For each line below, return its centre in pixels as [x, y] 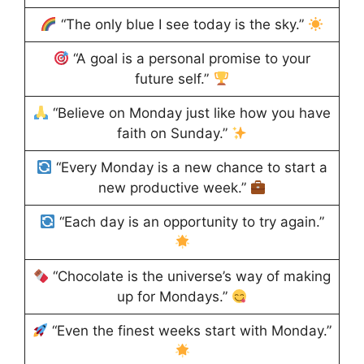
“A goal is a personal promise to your [190, 59]
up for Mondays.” [174, 297]
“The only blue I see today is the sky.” [182, 25]
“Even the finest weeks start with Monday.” [190, 331]
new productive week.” [174, 188]
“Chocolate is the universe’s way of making [190, 277]
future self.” [174, 79]
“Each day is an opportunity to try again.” [190, 222]
